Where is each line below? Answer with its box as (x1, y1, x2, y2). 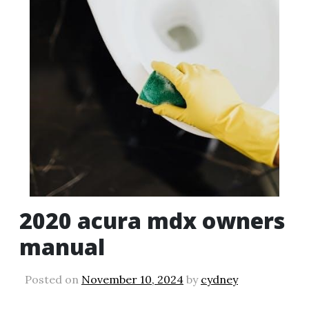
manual (19, 232, 105, 261)
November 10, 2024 (81, 272, 183, 286)
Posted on (25, 272, 81, 286)
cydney (201, 272, 238, 286)
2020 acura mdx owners (19, 206, 285, 235)
